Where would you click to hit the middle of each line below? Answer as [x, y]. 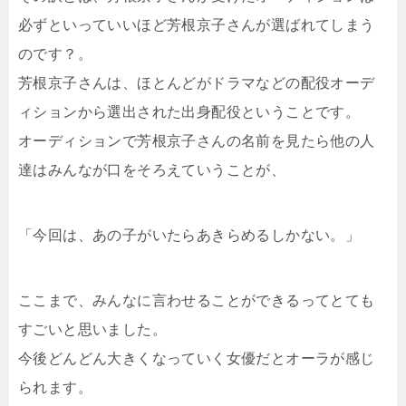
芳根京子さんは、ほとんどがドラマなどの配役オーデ [197, 83]
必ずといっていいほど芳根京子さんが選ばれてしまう [197, 25]
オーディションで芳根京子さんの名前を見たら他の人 [197, 141]
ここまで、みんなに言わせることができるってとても [197, 301]
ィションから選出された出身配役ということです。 [189, 112]
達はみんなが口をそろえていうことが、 [152, 170]
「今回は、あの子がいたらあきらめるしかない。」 [189, 236]
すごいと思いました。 [92, 330]
